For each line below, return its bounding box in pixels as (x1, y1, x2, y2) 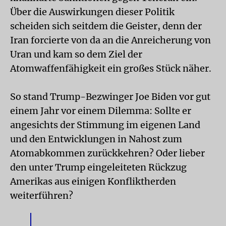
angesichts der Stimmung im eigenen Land (10, 119, 200, 131)
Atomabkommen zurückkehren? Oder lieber (10, 147, 205, 159)
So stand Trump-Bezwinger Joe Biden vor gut (10, 90, 210, 102)
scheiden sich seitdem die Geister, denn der (10, 20, 202, 32)
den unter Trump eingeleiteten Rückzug (10, 161, 187, 173)
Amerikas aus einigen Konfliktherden (10, 175, 176, 187)
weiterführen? (10, 189, 73, 201)
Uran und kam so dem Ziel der (10, 48, 142, 60)
